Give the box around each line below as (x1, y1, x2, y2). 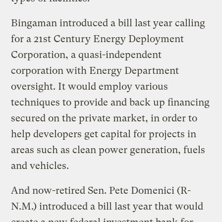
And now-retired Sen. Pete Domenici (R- (11, 184, 191, 196)
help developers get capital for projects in (11, 128, 197, 140)
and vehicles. (11, 160, 69, 171)
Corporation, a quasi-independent (11, 49, 162, 60)
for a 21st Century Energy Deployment (11, 33, 184, 45)
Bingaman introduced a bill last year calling (11, 17, 206, 29)
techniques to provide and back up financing (11, 96, 210, 108)
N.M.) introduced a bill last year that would (11, 200, 204, 212)
